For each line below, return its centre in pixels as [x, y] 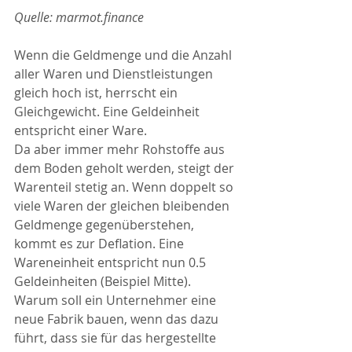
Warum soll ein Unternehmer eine [117, 300]
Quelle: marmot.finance [79, 17]
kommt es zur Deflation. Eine [101, 243]
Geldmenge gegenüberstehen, [106, 224]
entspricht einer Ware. [82, 130]
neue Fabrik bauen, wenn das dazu [118, 319]
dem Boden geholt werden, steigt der [126, 168]
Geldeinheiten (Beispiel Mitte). [104, 281]
